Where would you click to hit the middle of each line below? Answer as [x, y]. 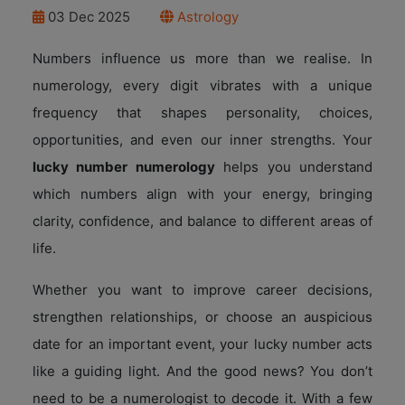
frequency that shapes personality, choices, [202, 112]
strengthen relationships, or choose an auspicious [202, 316]
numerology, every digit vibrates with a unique [202, 85]
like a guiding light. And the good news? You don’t [202, 371]
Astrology [206, 16]
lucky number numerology [124, 166]
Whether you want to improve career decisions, [202, 289]
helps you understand [294, 166]
